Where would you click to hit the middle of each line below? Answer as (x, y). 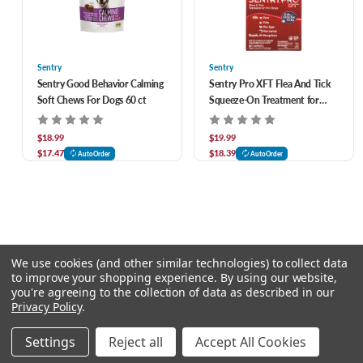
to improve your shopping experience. (116, 278)
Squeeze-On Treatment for (264, 100)
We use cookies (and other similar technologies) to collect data (179, 263)
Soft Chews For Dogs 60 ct (92, 100)
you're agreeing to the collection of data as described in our (173, 292)
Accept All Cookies (251, 342)
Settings (50, 342)
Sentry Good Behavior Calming (100, 83)
